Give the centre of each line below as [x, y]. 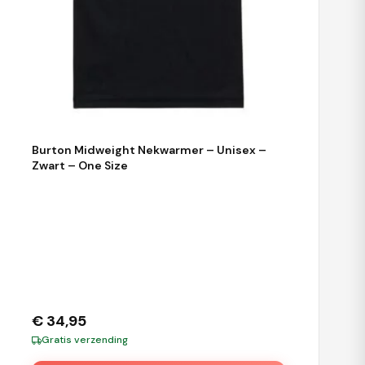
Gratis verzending [85, 340]
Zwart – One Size [80, 166]
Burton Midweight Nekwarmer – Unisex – [150, 150]
